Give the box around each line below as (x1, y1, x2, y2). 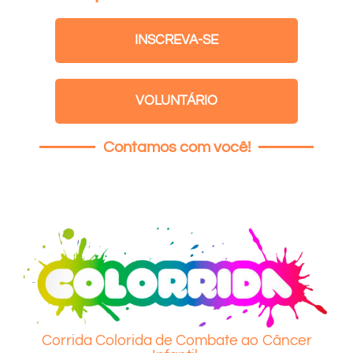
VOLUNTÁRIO (136, 93, 217, 108)
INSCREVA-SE (135, 32, 218, 47)
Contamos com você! (102, 139, 251, 155)
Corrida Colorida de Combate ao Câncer (41, 332, 312, 348)
